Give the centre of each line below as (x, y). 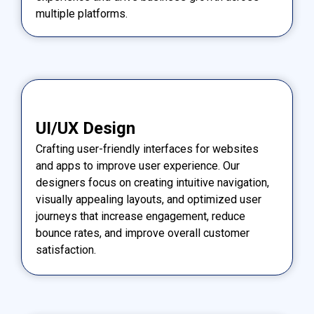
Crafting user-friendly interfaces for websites (147, 149)
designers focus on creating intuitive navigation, (152, 183)
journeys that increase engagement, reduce (141, 217)
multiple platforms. (82, 13)
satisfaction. (66, 250)
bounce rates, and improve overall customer (143, 233)
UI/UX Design (86, 129)
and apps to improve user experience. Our (138, 166)
